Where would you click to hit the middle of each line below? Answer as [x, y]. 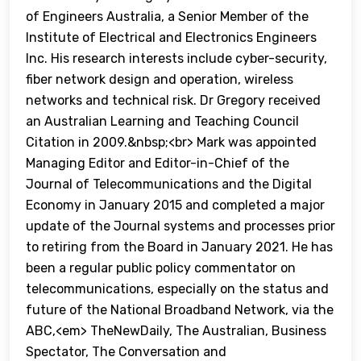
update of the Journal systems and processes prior [180, 226]
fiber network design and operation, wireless [160, 80]
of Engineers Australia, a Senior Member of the [167, 17]
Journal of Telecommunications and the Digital [169, 185]
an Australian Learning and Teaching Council [162, 122]
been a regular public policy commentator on [161, 268]
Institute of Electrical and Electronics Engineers [171, 38]
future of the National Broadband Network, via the [180, 310]
